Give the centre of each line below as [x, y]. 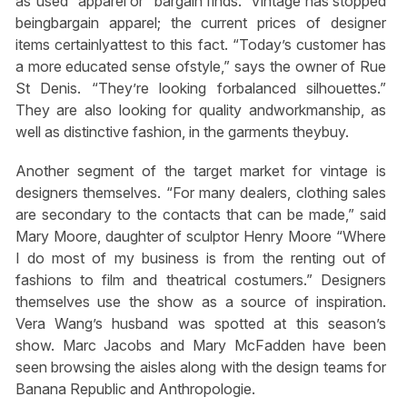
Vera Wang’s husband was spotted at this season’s [201, 324]
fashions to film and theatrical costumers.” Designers [201, 280]
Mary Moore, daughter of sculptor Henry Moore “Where [201, 237]
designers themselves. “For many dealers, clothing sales [201, 193]
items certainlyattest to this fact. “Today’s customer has [201, 44]
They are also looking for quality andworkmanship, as [201, 109]
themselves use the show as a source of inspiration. [201, 302]
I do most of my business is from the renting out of [201, 258]
